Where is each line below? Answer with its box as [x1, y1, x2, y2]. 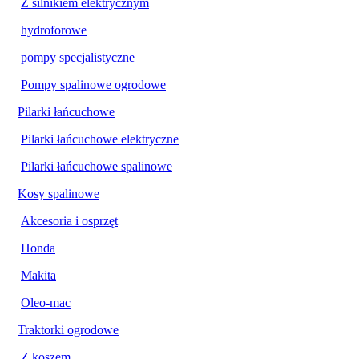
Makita [21, 268, 56, 282]
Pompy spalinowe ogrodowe [21, 77, 166, 91]
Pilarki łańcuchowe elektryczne [21, 131, 179, 146]
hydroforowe [21, 22, 87, 37]
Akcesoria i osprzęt [21, 213, 118, 228]
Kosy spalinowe [18, 186, 99, 200]
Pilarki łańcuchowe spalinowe [21, 159, 172, 173]
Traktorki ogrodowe [18, 322, 119, 337]
